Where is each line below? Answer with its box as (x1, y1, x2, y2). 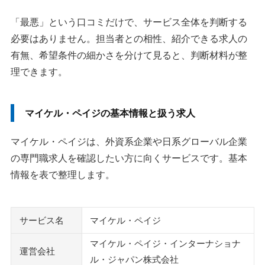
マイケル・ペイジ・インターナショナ (90, 238, 241, 249)
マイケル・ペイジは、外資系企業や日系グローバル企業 (11, 137, 247, 147)
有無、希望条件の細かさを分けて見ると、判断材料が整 (11, 50, 247, 61)
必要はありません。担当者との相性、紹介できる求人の (11, 34, 247, 44)
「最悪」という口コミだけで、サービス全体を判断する (11, 17, 247, 28)
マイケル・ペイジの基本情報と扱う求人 (25, 108, 195, 119)
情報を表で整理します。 (11, 170, 115, 180)
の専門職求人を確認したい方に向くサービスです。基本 (11, 153, 247, 164)
